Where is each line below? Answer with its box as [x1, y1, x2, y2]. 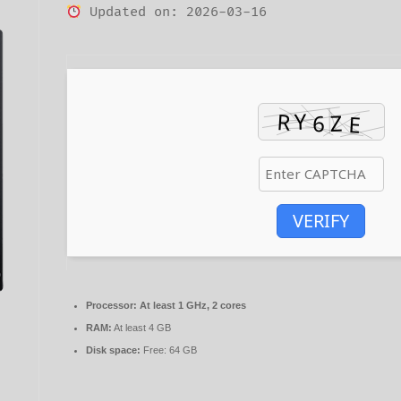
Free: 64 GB [141, 345, 197, 356]
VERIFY [293, 209, 349, 234]
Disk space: [86, 345, 141, 356]
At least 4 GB [112, 322, 171, 334]
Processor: [86, 300, 137, 311]
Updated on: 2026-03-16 [81, 4, 268, 21]
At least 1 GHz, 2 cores [137, 300, 246, 311]
